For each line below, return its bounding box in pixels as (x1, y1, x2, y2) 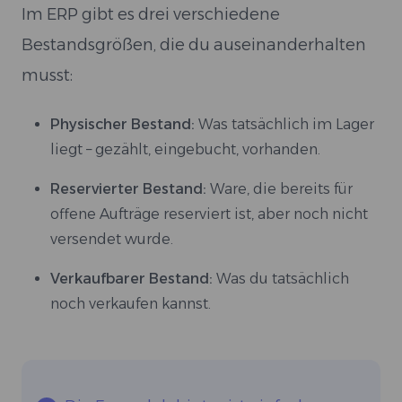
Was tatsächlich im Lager (198, 116, 374, 133)
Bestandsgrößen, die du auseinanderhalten (22, 35, 366, 55)
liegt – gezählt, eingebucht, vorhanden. (50, 141, 320, 158)
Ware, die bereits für (210, 180, 353, 197)
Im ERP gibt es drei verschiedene (22, 4, 280, 24)
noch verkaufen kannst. (50, 295, 211, 312)
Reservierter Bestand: (50, 180, 210, 197)
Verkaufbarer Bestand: (50, 270, 216, 287)
